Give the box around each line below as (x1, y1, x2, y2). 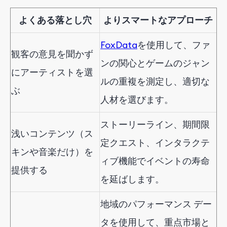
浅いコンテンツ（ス (11, 127, 93, 139)
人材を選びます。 (100, 93, 173, 105)
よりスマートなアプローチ (103, 14, 213, 26)
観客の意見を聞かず (11, 48, 93, 60)
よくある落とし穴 (18, 14, 92, 26)
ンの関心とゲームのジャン (100, 57, 210, 69)
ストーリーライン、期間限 (100, 118, 210, 130)
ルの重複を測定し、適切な (100, 75, 210, 87)
